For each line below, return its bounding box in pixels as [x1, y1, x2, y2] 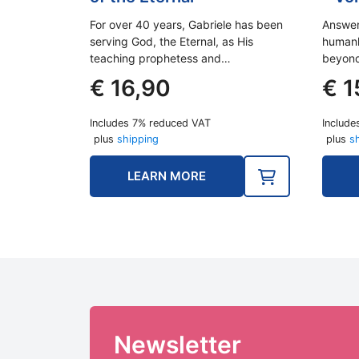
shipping [117, 132, 159, 145]
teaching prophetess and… [90, 50, 231, 65]
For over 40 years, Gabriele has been [90, 17, 283, 31]
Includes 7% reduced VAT [90, 116, 211, 129]
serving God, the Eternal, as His [90, 34, 253, 48]
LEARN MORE [127, 167, 206, 184]
